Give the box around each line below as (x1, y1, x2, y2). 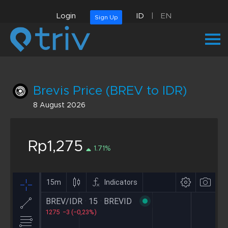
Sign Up (94, 14, 118, 20)
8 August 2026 (33, 101, 85, 109)
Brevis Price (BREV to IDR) (33, 84, 187, 97)
